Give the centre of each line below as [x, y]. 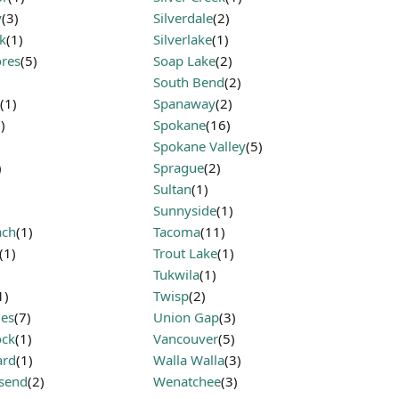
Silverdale [183, 18]
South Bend [189, 82]
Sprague [179, 167]
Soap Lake [184, 61]
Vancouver [186, 338]
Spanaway [184, 103]
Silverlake [183, 39]
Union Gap [186, 317]
